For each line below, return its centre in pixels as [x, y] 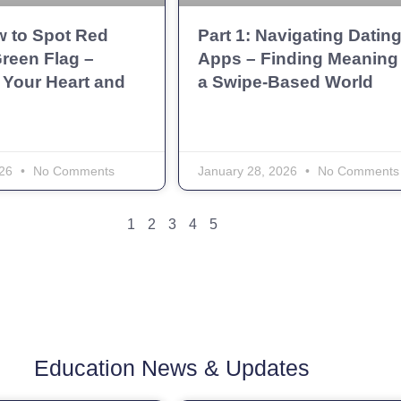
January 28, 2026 [249, 171]
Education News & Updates [172, 367]
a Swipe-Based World [286, 81]
